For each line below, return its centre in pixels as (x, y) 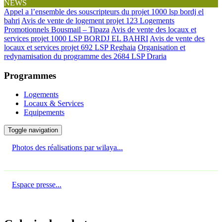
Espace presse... (37, 185)
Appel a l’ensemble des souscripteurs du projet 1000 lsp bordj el (104, 12)
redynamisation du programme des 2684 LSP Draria (85, 56)
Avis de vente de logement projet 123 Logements (98, 21)
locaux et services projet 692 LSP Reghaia (70, 47)
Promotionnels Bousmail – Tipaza (57, 29)
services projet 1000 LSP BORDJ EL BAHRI (76, 38)
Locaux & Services (54, 104)
